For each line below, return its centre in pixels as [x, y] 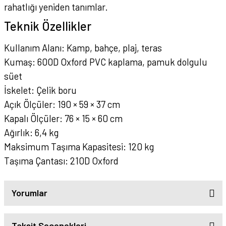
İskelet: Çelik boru [40, 90]
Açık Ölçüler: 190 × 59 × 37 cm [62, 104]
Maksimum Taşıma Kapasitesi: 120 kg [79, 146]
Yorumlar [29, 193]
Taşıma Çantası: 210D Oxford [61, 160]
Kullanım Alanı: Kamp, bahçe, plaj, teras [83, 47]
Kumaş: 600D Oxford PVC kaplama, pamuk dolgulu [105, 62]
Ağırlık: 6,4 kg [31, 132]
